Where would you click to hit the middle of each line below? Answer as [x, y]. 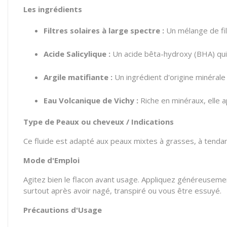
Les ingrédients [53, 9]
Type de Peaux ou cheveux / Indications [99, 122]
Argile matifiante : [78, 77]
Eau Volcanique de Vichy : [91, 100]
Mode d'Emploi [51, 160]
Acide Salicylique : [77, 54]
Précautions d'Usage [63, 210]
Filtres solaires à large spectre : [104, 30]
